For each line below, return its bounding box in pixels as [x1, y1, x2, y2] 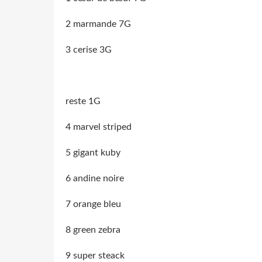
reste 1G [65, 96, 101, 106]
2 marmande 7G [65, 19, 131, 29]
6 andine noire [65, 173, 124, 183]
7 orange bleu [65, 199, 121, 209]
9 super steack [65, 250, 125, 260]
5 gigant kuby [65, 147, 120, 157]
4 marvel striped [65, 122, 132, 132]
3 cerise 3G [65, 44, 112, 54]
